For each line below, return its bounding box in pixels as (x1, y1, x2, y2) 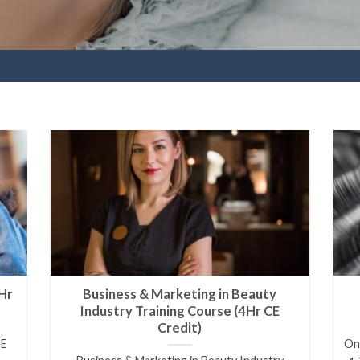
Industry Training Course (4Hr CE (80, 303, 280, 320)
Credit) (157, 320, 202, 337)
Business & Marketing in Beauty (83, 286, 277, 303)
